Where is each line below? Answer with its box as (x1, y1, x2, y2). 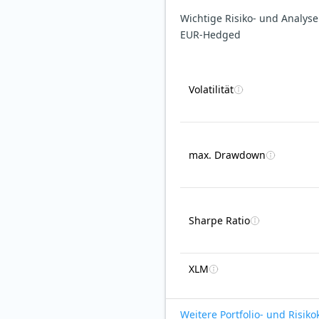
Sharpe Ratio (189, 214, 250, 228)
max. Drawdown (189, 148, 266, 162)
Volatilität (189, 83, 234, 97)
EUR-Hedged (180, 28, 241, 42)
